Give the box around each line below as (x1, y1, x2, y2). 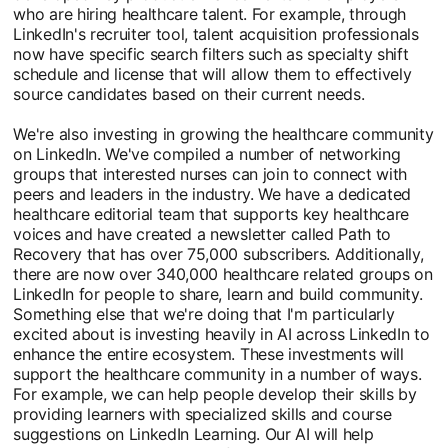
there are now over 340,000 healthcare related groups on (13, 263, 433, 284)
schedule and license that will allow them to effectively (13, 63, 412, 84)
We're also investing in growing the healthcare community (13, 123, 434, 144)
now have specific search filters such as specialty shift (13, 43, 409, 64)
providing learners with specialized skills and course (13, 403, 392, 424)
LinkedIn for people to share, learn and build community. (13, 283, 423, 304)
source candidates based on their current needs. (13, 83, 365, 104)
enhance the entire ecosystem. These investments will (13, 343, 404, 364)
